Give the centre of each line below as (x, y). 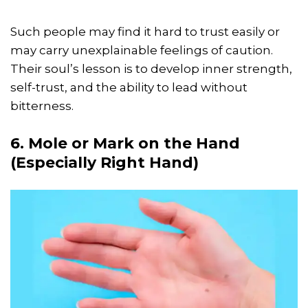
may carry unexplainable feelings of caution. (142, 51)
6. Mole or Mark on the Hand (125, 144)
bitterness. (42, 106)
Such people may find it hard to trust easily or (145, 32)
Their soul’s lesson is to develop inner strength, (151, 69)
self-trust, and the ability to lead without (129, 88)
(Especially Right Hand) (104, 163)
